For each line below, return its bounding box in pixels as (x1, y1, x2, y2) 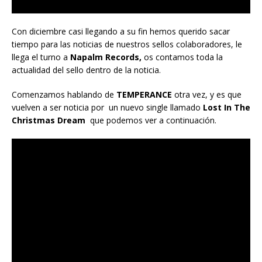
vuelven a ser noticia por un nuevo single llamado (12, 101, 203, 113)
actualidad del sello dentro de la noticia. (12, 64, 163, 75)
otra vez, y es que (174, 88, 244, 100)
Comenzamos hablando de (12, 88, 114, 100)
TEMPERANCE (114, 88, 174, 100)
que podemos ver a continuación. (85, 114, 216, 126)
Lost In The (203, 101, 250, 113)
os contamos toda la (144, 51, 223, 63)
